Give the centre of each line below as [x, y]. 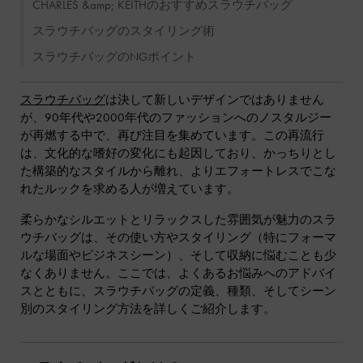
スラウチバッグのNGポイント [114, 57]
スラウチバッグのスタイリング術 [124, 31]
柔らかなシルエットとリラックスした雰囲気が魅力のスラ [178, 220]
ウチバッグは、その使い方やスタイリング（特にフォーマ [178, 237]
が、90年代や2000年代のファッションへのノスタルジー [176, 117]
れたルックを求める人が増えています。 [130, 189]
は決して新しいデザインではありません [215, 100]
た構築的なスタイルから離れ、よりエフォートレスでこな [178, 171]
